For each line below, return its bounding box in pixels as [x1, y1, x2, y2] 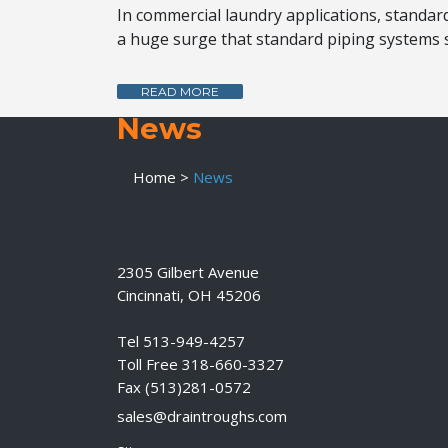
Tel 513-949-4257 [117, 331, 245, 351]
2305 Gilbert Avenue [117, 262, 259, 282]
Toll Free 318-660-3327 [117, 354, 284, 374]
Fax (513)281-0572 [117, 377, 251, 397]
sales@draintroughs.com [117, 406, 287, 426]
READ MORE [141, 84, 219, 99]
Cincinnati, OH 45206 [117, 285, 261, 305]
